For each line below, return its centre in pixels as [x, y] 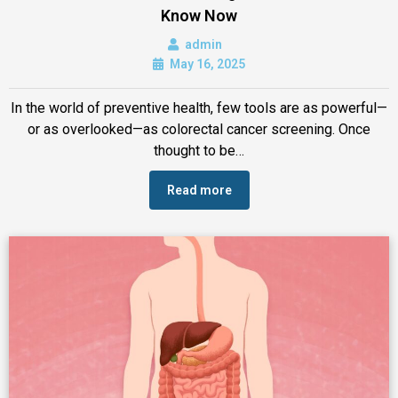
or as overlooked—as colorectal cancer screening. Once [199, 129]
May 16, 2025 [207, 64]
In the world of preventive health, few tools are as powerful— [199, 107]
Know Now [199, 15]
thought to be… [199, 150]
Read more [199, 190]
